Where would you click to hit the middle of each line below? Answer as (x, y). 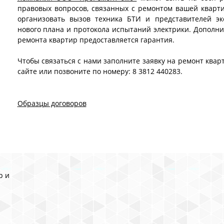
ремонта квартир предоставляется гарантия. (96, 40)
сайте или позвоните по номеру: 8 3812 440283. (100, 71)
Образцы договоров (52, 103)
